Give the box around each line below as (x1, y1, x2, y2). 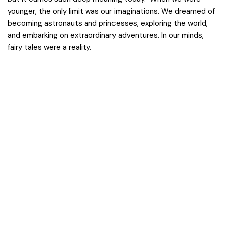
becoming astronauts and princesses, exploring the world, (8, 18, 208, 28)
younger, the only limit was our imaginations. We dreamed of (8, 6, 215, 16)
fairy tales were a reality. (8, 42, 91, 52)
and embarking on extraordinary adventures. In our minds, (8, 30, 204, 40)
